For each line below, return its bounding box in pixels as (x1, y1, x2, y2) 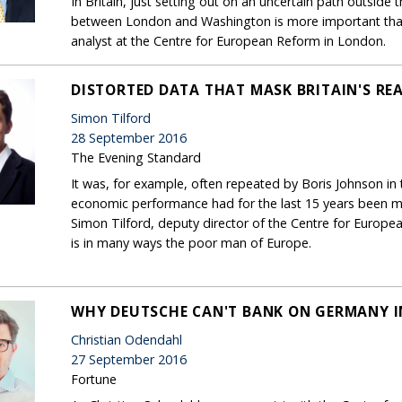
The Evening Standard (71, 148, 201, 166)
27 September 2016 (71, 350, 187, 368)
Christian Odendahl (71, 330, 182, 348)
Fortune (71, 370, 117, 388)
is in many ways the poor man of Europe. (71, 233, 315, 251)
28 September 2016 (71, 128, 187, 146)
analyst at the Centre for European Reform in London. (71, 31, 386, 49)
